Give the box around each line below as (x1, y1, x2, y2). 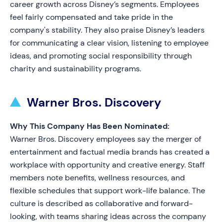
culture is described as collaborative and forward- (10, 198, 193, 209)
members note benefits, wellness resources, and (10, 172, 185, 183)
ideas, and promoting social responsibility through (10, 51, 192, 61)
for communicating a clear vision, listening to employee (10, 38, 209, 48)
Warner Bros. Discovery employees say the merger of (10, 134, 201, 144)
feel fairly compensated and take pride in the (10, 12, 173, 22)
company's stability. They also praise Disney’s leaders (10, 25, 205, 35)
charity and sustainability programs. (10, 63, 141, 74)
